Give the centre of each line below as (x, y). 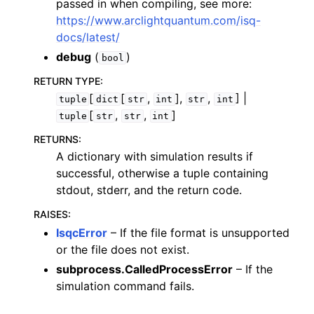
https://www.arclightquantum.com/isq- (158, 20)
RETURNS (56, 139)
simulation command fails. (125, 286)
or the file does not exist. (123, 250)
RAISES (51, 214)
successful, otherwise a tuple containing (162, 173)
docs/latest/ (88, 37)
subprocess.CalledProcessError (144, 269)
